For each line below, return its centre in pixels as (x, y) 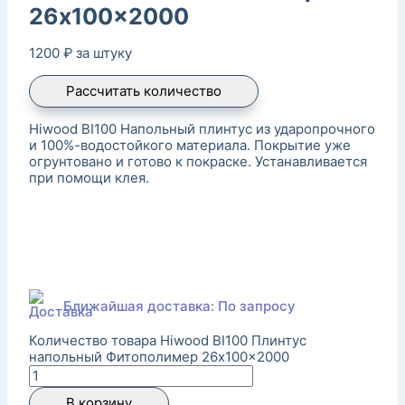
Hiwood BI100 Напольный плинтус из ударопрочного (202, 128)
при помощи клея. (89, 177)
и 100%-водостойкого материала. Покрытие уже (190, 145)
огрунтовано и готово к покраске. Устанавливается (198, 161)
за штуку (104, 52)
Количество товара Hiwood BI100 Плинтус (168, 340)
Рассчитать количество (144, 90)
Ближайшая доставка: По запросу (179, 306)
